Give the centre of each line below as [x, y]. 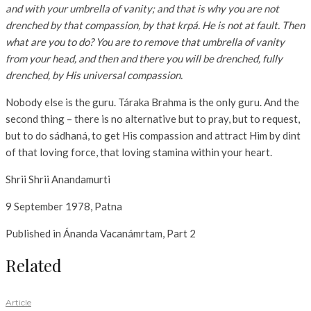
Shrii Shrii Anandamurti [58, 179]
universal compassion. [133, 75]
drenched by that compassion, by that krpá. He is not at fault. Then [155, 25]
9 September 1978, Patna [64, 207]
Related [34, 266]
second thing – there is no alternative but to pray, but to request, [153, 119]
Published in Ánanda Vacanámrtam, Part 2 [101, 234]
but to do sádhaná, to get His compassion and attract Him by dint [153, 136]
